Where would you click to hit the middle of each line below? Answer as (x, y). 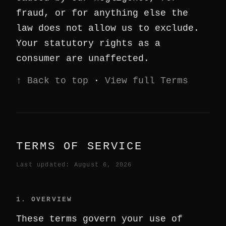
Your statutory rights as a (88, 43)
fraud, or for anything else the (102, 13)
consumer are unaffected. (83, 59)
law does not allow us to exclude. (108, 28)
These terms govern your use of (99, 219)
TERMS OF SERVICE (79, 147)
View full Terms (147, 81)
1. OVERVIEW (44, 200)
